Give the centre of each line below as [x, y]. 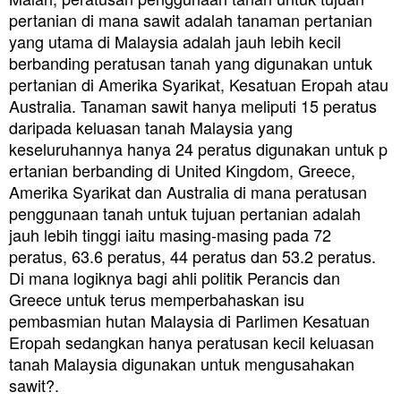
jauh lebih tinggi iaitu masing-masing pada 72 [170, 234]
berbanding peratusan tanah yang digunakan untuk [191, 62]
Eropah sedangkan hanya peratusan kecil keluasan [192, 341]
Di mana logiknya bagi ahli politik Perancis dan [175, 277]
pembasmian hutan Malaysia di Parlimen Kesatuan [189, 320]
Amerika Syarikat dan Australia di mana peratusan [188, 191]
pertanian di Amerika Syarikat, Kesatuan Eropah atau [199, 84]
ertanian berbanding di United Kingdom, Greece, [182, 170]
